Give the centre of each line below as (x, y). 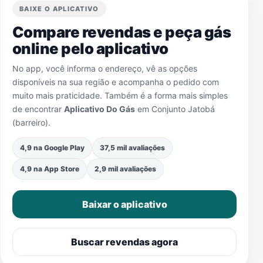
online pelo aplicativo (90, 48)
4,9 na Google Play (52, 148)
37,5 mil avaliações (132, 148)
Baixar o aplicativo (124, 204)
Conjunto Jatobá (183, 109)
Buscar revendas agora (124, 242)
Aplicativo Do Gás (100, 109)
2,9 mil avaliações (125, 169)
